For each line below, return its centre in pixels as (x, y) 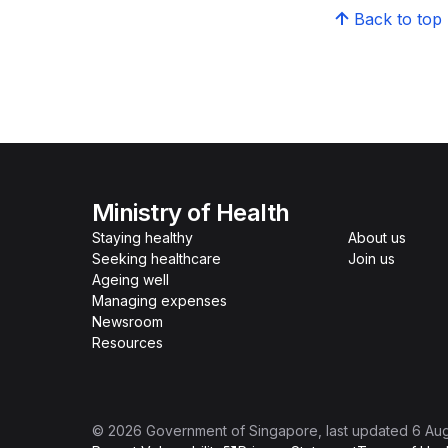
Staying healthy (142, 237)
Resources (127, 342)
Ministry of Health (191, 212)
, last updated (363, 430)
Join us (371, 258)
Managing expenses (159, 300)
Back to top (397, 19)
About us (377, 237)
